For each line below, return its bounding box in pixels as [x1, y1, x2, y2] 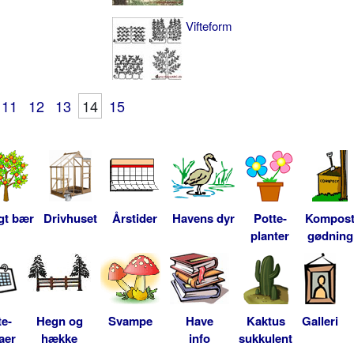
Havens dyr [171, 209, 235, 227]
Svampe [108, 311, 153, 330]
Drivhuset [43, 209, 97, 227]
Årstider [111, 209, 157, 227]
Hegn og [36, 311, 83, 330]
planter [250, 226, 289, 244]
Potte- [253, 209, 287, 227]
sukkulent [239, 329, 292, 347]
